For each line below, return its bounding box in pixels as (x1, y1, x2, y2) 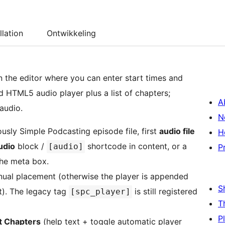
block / (15, 141, 47, 152)
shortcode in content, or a (85, 141, 187, 152)
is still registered (132, 186, 197, 197)
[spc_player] (70, 187, 131, 197)
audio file (159, 126, 195, 137)
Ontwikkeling (47, 28, 96, 39)
